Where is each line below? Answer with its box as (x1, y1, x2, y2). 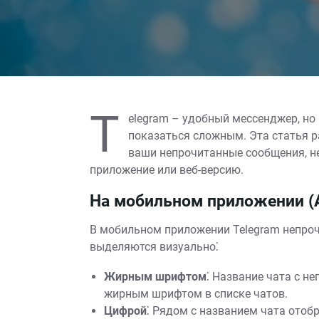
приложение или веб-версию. (90, 163, 244, 177)
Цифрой (104, 304, 147, 318)
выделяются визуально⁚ (90, 240, 219, 253)
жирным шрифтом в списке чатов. (104, 287, 288, 300)
